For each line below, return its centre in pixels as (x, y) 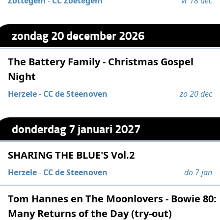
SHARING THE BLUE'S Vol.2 (71, 155)
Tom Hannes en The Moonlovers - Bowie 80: (112, 199)
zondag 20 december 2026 (78, 35)
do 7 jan (198, 172)
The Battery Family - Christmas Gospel (101, 61)
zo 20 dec (196, 94)
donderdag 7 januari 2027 (76, 129)
